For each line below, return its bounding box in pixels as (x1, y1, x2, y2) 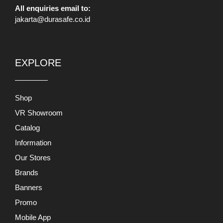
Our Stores (15, 153, 51, 162)
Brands (15, 168, 38, 177)
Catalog (15, 123, 40, 132)
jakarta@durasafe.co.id (15, 14, 90, 23)
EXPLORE (15, 57, 61, 69)
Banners (15, 183, 42, 192)
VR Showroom (15, 109, 63, 117)
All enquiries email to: (15, 3, 91, 12)
